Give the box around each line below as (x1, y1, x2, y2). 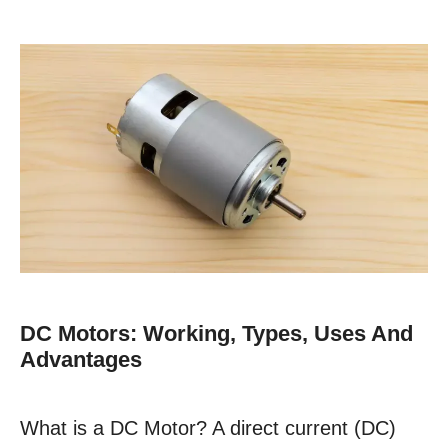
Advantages (20, 347, 142, 373)
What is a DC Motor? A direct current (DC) (20, 417, 396, 440)
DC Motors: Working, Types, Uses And (20, 321, 413, 347)
